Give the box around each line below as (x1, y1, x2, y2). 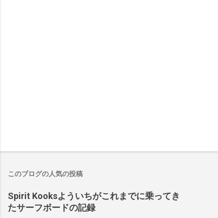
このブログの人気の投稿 (8, 170, 83, 178)
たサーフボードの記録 (8, 202, 95, 213)
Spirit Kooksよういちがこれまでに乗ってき (8, 191, 180, 201)
